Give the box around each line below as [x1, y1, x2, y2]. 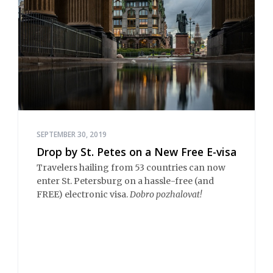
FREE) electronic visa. [37, 189, 130, 200]
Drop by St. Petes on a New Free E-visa [37, 144, 236, 159]
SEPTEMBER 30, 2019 [37, 129, 107, 140]
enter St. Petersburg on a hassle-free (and [37, 175, 214, 187]
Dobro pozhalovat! [130, 189, 202, 200]
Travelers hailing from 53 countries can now [37, 162, 225, 174]
